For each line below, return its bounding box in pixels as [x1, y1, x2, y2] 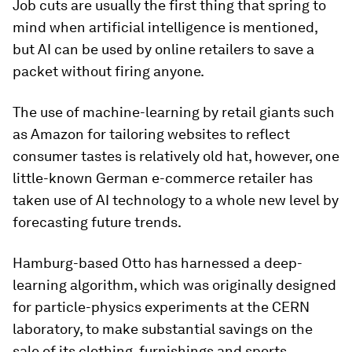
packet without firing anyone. [13, 63, 204, 79]
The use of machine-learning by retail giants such [13, 104, 335, 120]
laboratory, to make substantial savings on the [13, 321, 313, 337]
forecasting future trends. [13, 214, 181, 230]
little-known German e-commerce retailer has [13, 170, 313, 186]
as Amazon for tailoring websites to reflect [13, 126, 290, 142]
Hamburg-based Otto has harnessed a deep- [13, 255, 302, 271]
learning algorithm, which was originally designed [13, 277, 336, 293]
